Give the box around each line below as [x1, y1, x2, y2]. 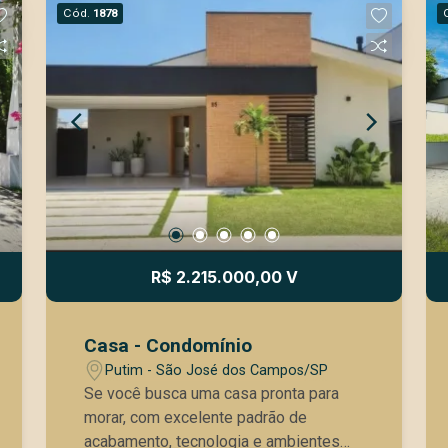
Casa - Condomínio [84, 334, 253, 357]
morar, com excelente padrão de [84, 408, 308, 427]
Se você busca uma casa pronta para [84, 384, 340, 403]
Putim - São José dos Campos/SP [105, 361, 329, 379]
